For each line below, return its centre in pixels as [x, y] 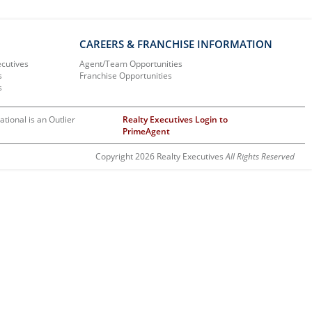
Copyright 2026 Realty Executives [161, 156]
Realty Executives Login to [175, 119]
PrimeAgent [147, 131]
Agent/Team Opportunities [131, 63]
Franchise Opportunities [126, 75]
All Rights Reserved [260, 156]
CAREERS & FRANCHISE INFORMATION [176, 44]
